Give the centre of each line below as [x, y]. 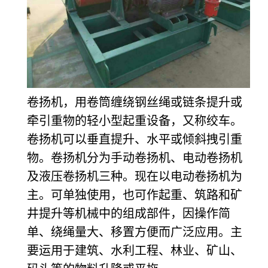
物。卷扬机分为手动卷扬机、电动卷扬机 [135, 158]
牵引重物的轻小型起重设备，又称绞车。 [135, 121]
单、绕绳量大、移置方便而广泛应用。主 [135, 232]
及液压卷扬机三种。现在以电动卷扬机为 [135, 176]
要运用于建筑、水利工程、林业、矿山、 [135, 250]
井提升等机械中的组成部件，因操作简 [129, 213]
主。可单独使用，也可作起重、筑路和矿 [135, 195]
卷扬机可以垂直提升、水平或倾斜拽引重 [135, 139]
